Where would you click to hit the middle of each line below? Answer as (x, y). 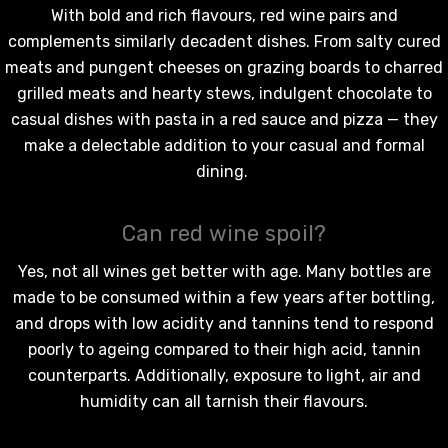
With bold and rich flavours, (155, 15)
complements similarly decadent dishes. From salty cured (224, 41)
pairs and (361, 15)
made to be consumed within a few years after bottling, (224, 297)
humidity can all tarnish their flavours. (224, 401)
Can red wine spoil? (224, 233)
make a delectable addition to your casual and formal (224, 145)
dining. (224, 171)
